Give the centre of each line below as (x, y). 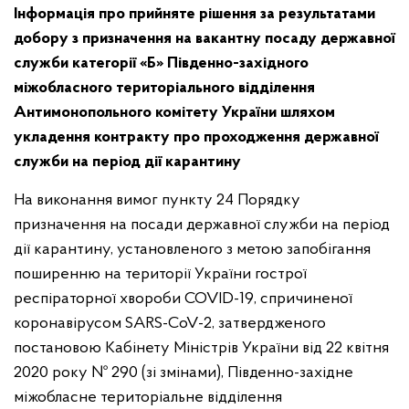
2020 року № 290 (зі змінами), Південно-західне (184, 373)
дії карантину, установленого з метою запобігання (192, 250)
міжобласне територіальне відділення (148, 398)
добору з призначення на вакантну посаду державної (204, 39)
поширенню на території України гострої (160, 274)
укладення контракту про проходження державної (196, 137)
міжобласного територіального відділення (164, 88)
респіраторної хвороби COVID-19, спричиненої (183, 299)
